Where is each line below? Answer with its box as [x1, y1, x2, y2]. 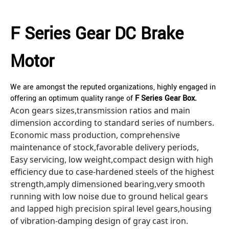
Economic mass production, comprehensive [10, 129, 180, 141]
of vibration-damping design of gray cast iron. [10, 215, 188, 227]
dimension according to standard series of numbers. [10, 117, 214, 129]
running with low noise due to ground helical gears [10, 191, 208, 202]
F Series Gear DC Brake [10, 22, 184, 47]
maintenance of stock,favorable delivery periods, [10, 142, 199, 153]
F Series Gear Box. [135, 93, 197, 104]
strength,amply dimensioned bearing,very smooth [10, 178, 205, 190]
